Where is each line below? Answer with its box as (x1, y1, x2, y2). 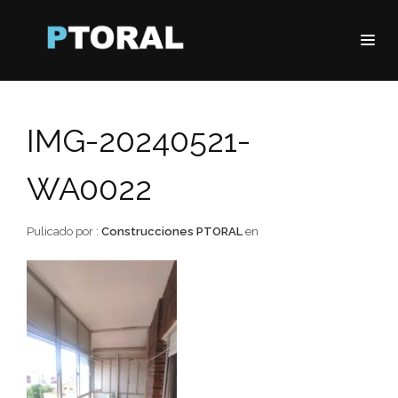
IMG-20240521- (27, 122, 251, 159)
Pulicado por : (27, 225, 101, 238)
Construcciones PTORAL (101, 225, 243, 238)
